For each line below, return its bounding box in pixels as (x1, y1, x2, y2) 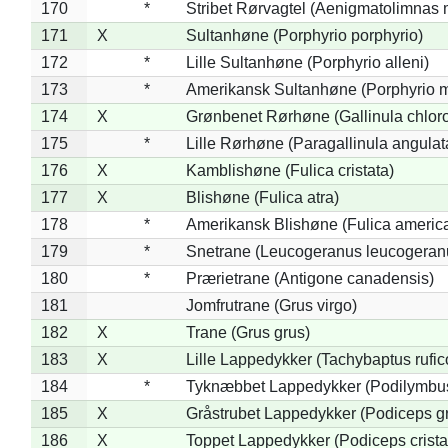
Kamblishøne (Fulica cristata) (185, 161, 394, 179)
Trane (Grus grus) (185, 323, 310, 341)
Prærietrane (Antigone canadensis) (185, 269, 434, 287)
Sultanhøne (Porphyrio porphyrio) (185, 26, 423, 44)
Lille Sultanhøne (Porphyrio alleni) (185, 53, 429, 71)
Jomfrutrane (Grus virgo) (185, 296, 357, 314)
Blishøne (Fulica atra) (185, 188, 339, 206)
